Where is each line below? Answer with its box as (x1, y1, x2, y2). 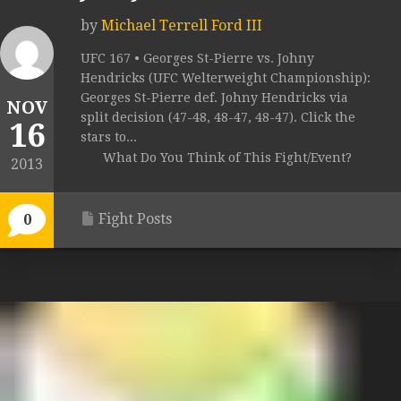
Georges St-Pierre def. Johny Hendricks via (81, 90, 348, 106)
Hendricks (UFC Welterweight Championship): (81, 71, 371, 86)
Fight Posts (98, 210, 172, 228)
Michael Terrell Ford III (101, 17, 262, 35)
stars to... (81, 130, 137, 145)
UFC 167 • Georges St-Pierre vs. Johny (81, 51, 314, 66)
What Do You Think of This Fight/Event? (103, 150, 352, 166)
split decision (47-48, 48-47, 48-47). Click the (81, 110, 355, 125)
